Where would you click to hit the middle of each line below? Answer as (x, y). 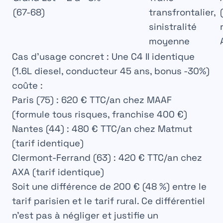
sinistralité (173, 27)
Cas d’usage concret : (60, 57)
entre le (188, 187)
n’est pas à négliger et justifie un (85, 216)
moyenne (169, 41)
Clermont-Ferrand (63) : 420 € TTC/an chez (107, 158)
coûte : (27, 86)
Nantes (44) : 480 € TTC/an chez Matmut (102, 129)
